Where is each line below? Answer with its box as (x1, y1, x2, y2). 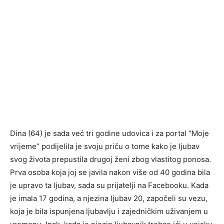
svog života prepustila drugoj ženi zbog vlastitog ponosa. (10, 154, 211, 164)
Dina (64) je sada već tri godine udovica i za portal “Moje (10, 128, 209, 138)
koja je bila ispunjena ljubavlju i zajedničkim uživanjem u (10, 206, 208, 216)
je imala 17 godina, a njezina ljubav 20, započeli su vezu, (10, 193, 207, 203)
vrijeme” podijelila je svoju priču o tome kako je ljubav (10, 141, 199, 151)
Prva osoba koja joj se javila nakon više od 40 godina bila (10, 167, 210, 177)
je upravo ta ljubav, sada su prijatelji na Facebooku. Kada (10, 180, 208, 190)
